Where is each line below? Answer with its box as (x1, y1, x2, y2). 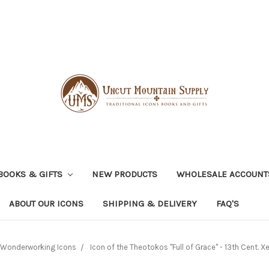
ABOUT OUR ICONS (9, 198, 83, 209)
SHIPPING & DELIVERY (103, 198, 197, 209)
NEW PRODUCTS (91, 168, 157, 180)
